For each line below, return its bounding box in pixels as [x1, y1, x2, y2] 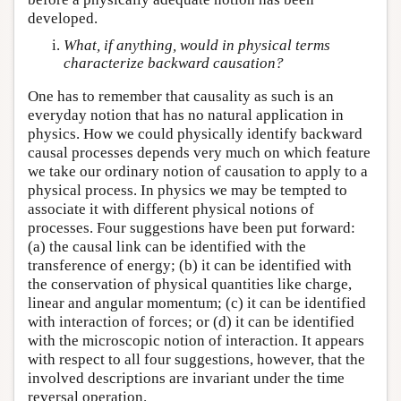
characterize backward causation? [64, 54, 284, 72]
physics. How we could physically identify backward [28, 125, 363, 142]
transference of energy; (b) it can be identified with [28, 257, 352, 274]
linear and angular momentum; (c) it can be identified [28, 294, 366, 311]
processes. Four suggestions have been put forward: [28, 219, 355, 236]
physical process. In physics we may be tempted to [28, 182, 347, 199]
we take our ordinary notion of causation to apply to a [28, 163, 368, 180]
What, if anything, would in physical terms [64, 36, 330, 54]
